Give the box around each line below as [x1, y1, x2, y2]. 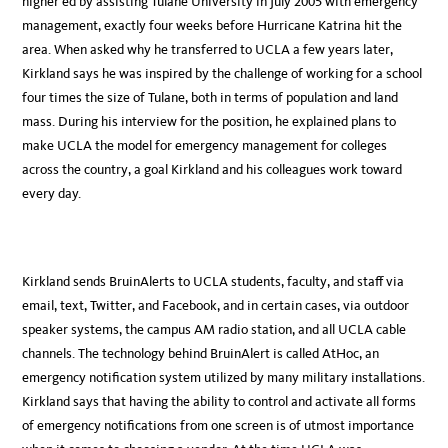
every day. [22, 185, 82, 203]
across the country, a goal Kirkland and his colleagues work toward [22, 161, 403, 179]
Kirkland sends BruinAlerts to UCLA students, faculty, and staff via [22, 273, 405, 291]
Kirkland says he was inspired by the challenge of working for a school [22, 65, 423, 83]
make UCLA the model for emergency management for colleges [22, 137, 388, 155]
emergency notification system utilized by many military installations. [22, 369, 426, 387]
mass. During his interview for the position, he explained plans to [22, 113, 397, 131]
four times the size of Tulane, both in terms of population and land [22, 89, 399, 107]
